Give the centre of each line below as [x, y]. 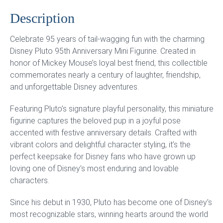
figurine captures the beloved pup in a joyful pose [95, 121]
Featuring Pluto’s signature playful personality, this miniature [112, 109]
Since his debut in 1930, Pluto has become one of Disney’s [111, 202]
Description [42, 18]
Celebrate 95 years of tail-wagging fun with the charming [107, 39]
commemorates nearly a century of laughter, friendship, [105, 75]
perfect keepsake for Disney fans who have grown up [103, 157]
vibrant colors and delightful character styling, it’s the [100, 145]
